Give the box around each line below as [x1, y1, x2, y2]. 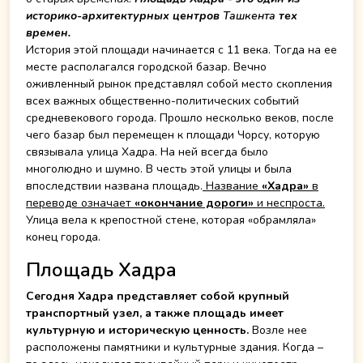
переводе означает [26, 195, 135, 211]
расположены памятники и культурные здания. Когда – [26, 340, 323, 355]
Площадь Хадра [26, 257, 177, 283]
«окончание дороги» [135, 195, 254, 211]
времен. [26, 25, 70, 41]
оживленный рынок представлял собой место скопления [26, 76, 332, 92]
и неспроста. [254, 195, 325, 211]
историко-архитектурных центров [26, 8, 223, 23]
